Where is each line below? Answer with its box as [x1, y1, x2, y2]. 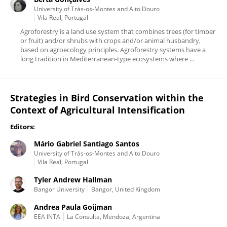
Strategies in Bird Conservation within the [10, 92, 204, 104]
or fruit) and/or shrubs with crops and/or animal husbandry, [20, 36, 201, 45]
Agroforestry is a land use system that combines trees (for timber [20, 27, 215, 36]
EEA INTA [34, 212, 60, 221]
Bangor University [34, 185, 85, 194]
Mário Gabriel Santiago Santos [34, 139, 139, 148]
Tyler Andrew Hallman [34, 175, 112, 184]
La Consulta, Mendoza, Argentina [67, 212, 160, 221]
